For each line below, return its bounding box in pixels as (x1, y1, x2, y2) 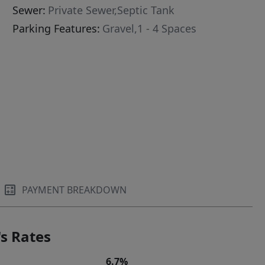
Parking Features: (12, 21, 101, 36)
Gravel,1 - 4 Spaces (102, 21, 197, 36)
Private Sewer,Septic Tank (48, 3, 175, 18)
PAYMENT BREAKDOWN (22, 183, 127, 197)
